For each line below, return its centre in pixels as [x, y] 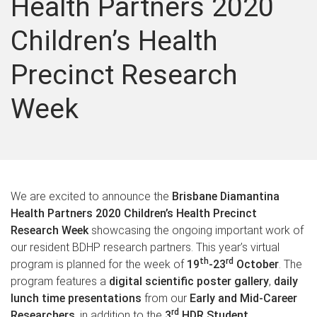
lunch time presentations [76, 298]
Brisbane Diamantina [226, 196]
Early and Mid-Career [243, 298]
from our [166, 298]
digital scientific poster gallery [189, 281]
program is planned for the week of [99, 264]
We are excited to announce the [91, 196]
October [256, 264]
